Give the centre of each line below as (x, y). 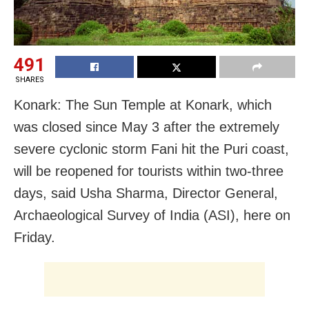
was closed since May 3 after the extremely (147, 127)
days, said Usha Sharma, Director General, (146, 193)
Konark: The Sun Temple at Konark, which (143, 104)
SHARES (29, 79)
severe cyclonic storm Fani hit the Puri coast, (151, 149)
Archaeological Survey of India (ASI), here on (152, 215)
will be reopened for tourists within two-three (149, 171)
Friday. (34, 237)
